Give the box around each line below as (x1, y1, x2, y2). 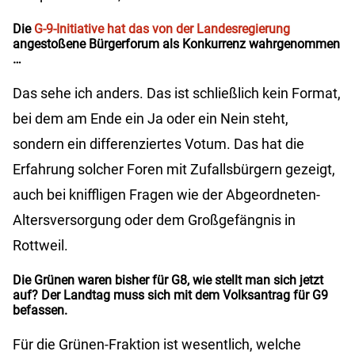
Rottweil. (13, 237, 68, 254)
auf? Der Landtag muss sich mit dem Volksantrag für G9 (13, 288, 328, 303)
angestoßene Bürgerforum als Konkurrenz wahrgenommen (13, 36, 340, 52)
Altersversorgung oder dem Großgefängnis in (13, 212, 296, 229)
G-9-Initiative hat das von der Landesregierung (34, 21, 290, 37)
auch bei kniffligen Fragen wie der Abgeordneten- (13, 186, 320, 204)
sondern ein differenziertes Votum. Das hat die (13, 136, 304, 153)
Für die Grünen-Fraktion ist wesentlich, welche (13, 336, 301, 353)
